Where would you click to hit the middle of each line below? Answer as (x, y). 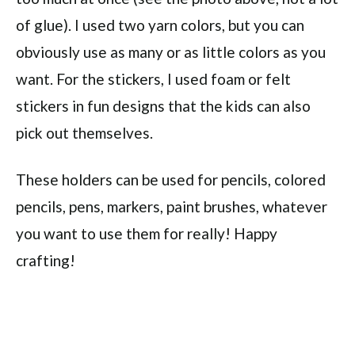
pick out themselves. (84, 133)
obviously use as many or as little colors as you (171, 52)
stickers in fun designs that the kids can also (163, 106)
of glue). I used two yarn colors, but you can (160, 25)
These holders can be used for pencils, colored (171, 179)
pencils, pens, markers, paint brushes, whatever (172, 206)
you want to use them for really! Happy (147, 233)
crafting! (46, 260)
